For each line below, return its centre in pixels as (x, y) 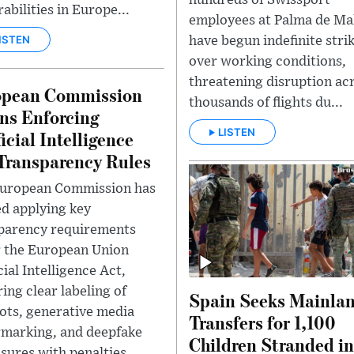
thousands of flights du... (266, 102)
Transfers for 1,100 (262, 322)
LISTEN (237, 132)
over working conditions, (267, 61)
